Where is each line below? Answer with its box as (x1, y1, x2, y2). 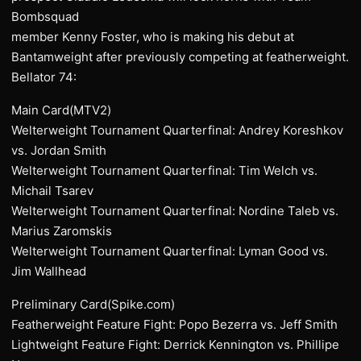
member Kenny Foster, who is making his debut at (11, 29, 294, 44)
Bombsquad (11, 9, 79, 24)
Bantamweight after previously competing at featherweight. (11, 49, 349, 64)
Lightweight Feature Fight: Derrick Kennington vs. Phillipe (11, 337, 339, 352)
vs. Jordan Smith (11, 143, 106, 158)
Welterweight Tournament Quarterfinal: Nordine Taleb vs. (11, 203, 338, 218)
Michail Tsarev (11, 183, 93, 198)
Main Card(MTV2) (11, 102, 111, 118)
